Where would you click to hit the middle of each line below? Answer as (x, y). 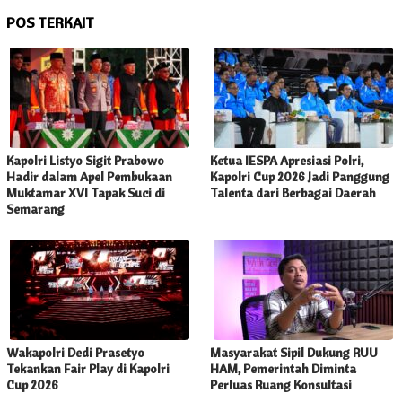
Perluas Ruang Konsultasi (281, 385)
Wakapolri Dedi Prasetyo (75, 353)
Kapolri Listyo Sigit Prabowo (85, 161)
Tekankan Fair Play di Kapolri (88, 369)
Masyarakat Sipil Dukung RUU (294, 353)
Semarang (35, 210)
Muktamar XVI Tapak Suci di (86, 193)
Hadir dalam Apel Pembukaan (89, 177)
